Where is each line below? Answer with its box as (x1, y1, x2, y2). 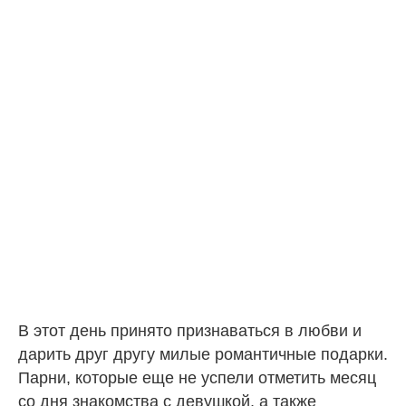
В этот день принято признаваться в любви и (18, 321, 362, 340)
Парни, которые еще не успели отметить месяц (18, 368, 376, 387)
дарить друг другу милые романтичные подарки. (18, 344, 388, 363)
